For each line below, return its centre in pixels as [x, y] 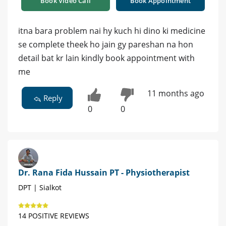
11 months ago [176, 93]
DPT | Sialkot [40, 187]
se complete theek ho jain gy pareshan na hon [106, 44]
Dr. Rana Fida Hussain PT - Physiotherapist [104, 172]
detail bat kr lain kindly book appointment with [106, 58]
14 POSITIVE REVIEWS [54, 215]
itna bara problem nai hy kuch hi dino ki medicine [112, 31]
